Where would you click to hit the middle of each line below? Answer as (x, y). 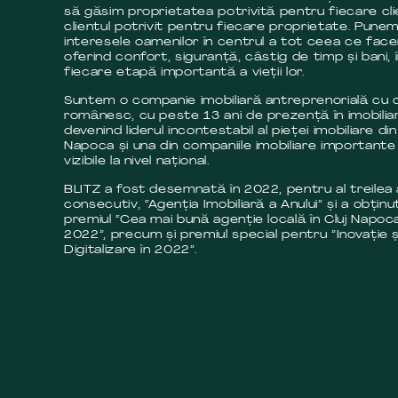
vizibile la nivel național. (137, 161)
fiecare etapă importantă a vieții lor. (184, 72)
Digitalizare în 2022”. (131, 250)
